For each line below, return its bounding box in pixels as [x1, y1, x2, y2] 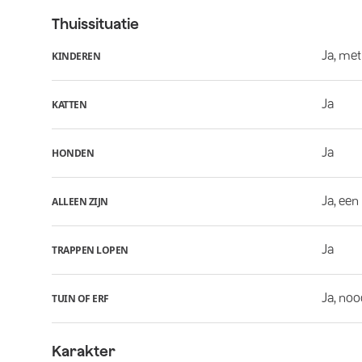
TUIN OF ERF [52, 291, 109, 305]
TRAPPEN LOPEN [52, 242, 128, 257]
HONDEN [52, 145, 94, 160]
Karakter [52, 343, 116, 360]
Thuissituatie [52, 15, 139, 32]
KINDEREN [52, 48, 100, 63]
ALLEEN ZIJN [52, 194, 108, 208]
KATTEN [52, 97, 86, 112]
